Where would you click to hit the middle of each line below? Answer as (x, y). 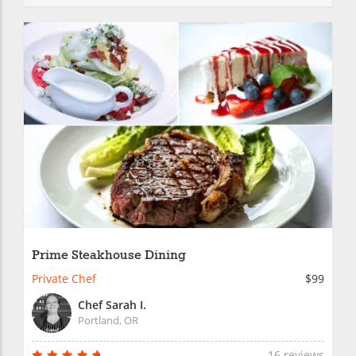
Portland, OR (108, 320)
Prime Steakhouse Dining (109, 255)
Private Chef (64, 278)
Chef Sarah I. (112, 304)
